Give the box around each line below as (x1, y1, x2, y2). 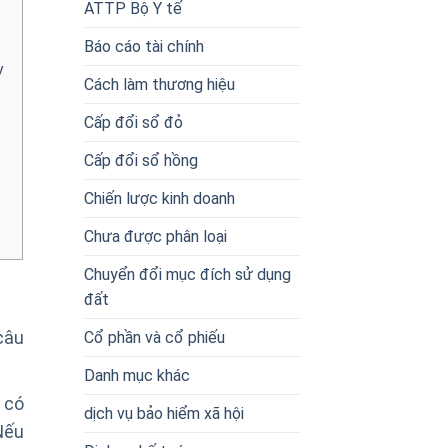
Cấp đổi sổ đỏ (83, 112, 183, 132)
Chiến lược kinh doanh (83, 188, 235, 208)
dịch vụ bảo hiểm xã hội (83, 403, 244, 423)
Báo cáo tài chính (83, 36, 204, 56)
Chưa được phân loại (83, 226, 227, 246)
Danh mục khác (83, 365, 190, 385)
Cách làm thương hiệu (83, 74, 235, 94)
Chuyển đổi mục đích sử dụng (83, 264, 291, 284)
